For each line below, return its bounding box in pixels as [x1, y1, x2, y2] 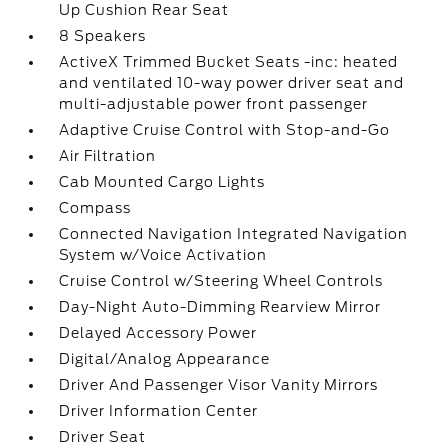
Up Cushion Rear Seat [59, 2, 230, 18]
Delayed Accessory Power [59, 325, 258, 341]
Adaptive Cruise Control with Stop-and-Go [59, 122, 391, 138]
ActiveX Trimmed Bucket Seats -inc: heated [59, 54, 399, 70]
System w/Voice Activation [59, 247, 268, 263]
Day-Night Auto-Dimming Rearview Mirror [59, 299, 382, 315]
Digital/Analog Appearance [59, 351, 271, 367]
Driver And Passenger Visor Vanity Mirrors [59, 377, 379, 393]
